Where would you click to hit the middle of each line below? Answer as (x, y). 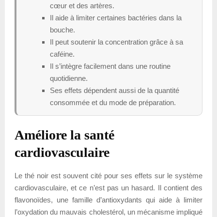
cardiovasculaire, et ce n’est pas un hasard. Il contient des (108, 187)
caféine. (62, 54)
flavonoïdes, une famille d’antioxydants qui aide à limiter (108, 200)
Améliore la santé (64, 135)
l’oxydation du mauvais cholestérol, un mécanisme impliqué (108, 212)
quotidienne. (69, 78)
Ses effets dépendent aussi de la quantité (115, 90)
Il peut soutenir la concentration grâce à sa (116, 42)
